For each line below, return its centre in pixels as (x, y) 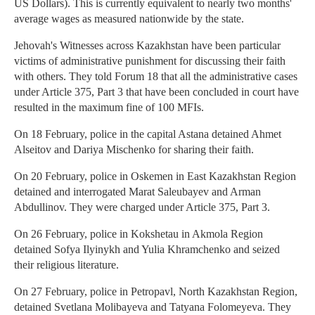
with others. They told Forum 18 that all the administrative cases (156, 77)
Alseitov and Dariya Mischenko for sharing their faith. (134, 150)
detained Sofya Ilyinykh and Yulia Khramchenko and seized (147, 250)
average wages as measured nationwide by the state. (129, 19)
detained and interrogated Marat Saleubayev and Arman (137, 192)
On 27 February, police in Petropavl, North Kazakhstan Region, (156, 292)
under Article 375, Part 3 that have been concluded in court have (156, 92)
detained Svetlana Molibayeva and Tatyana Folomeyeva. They (153, 307)
